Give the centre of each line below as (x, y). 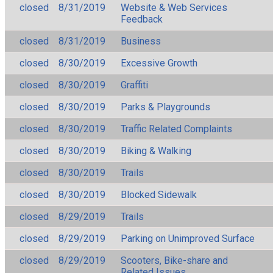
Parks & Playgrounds (165, 107)
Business (141, 41)
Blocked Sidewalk (159, 194)
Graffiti (134, 85)
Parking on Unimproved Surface (188, 238)
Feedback (142, 19)
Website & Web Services (174, 7)
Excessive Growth (159, 63)
